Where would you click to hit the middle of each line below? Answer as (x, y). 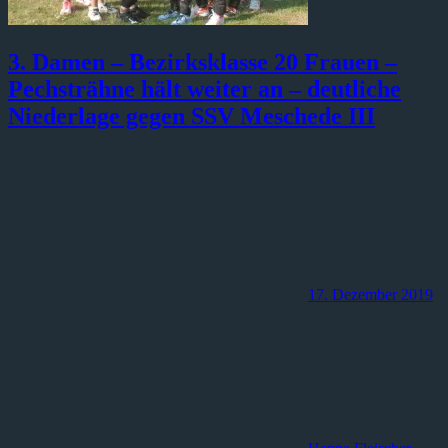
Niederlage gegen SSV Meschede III (191, 115)
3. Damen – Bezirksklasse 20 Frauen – (202, 61)
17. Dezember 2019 (370, 294)
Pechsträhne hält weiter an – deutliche (204, 88)
